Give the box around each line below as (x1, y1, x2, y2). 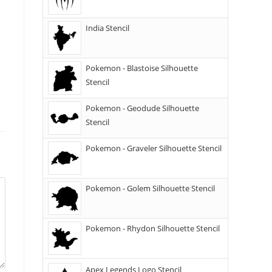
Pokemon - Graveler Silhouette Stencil (86, 143, 222, 154)
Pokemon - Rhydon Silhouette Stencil (86, 223, 220, 234)
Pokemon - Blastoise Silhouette (86, 63, 198, 73)
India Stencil (86, 22, 129, 33)
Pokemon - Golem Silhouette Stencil (86, 183, 215, 194)
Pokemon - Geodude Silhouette (86, 103, 199, 114)
